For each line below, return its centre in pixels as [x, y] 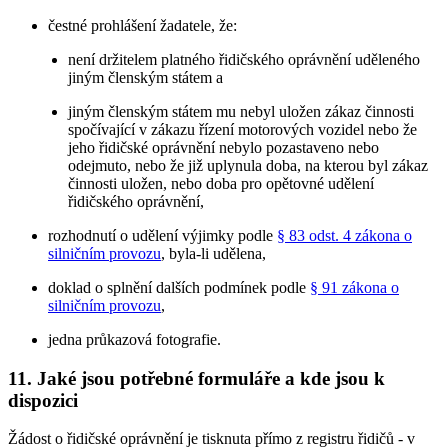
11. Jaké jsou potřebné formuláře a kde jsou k [196, 378]
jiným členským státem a [146, 77]
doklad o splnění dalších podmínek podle [179, 287]
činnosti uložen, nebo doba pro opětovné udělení [221, 183]
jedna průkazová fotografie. [134, 339]
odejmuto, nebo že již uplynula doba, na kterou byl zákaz [248, 165]
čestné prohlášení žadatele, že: [142, 25]
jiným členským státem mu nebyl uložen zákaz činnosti [241, 111]
